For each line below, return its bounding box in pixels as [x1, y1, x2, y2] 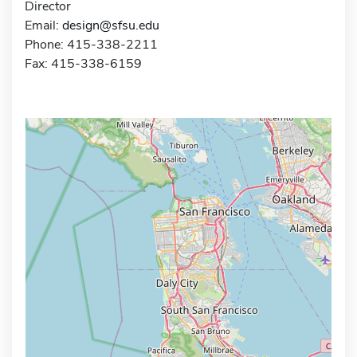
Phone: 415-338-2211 [25, 35, 158, 53]
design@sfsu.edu [62, 16, 159, 34]
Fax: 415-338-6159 [25, 54, 142, 73]
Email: [25, 16, 62, 34]
